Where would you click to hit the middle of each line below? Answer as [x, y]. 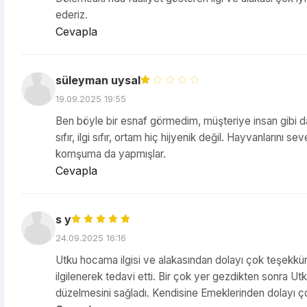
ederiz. [72, 15]
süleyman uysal [98, 80]
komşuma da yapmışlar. [111, 154]
